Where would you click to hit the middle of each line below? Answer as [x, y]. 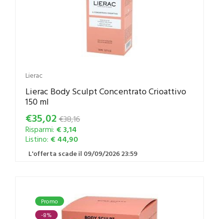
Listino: [38, 139]
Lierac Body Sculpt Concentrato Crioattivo [106, 91]
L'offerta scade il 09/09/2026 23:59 [81, 153]
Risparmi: [41, 129]
